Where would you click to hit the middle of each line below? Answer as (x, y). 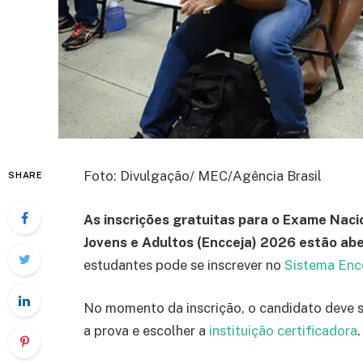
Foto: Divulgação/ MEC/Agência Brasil (203, 176)
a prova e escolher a (146, 331)
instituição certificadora (283, 331)
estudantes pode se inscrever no (184, 265)
